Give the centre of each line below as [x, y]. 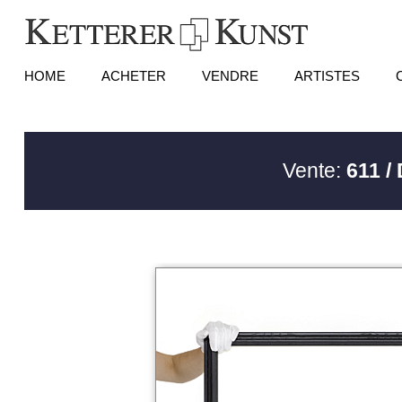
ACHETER [133, 76]
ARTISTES [327, 76]
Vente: [315, 170]
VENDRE [230, 76]
